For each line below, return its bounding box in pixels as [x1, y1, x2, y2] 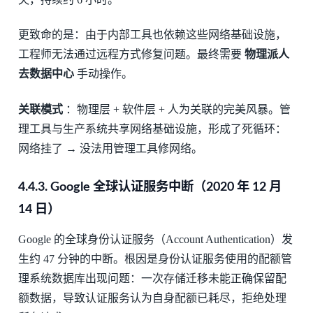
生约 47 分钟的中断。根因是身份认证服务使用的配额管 [17, 253, 292, 265]
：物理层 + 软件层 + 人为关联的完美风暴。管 [62, 103, 291, 115]
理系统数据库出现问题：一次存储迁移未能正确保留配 [17, 272, 286, 285]
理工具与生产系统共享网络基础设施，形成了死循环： [17, 122, 286, 135]
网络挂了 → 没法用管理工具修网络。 [17, 142, 203, 154]
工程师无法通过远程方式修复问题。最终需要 [17, 48, 245, 61]
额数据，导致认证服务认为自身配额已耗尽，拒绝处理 [17, 292, 286, 305]
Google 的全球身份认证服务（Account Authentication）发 [17, 233, 293, 246]
